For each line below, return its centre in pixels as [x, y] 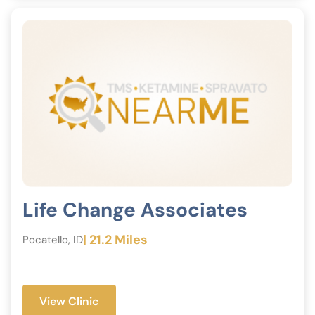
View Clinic [69, 301]
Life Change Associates [135, 210]
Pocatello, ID [53, 240]
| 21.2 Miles [115, 239]
